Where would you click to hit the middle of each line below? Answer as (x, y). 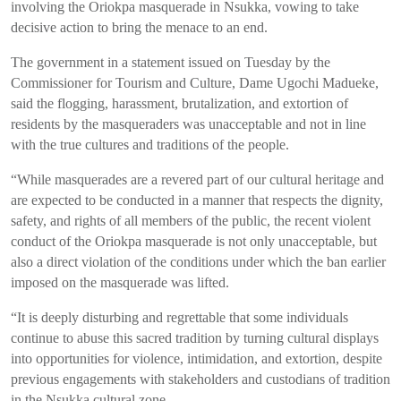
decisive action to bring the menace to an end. (139, 27)
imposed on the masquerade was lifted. (120, 282)
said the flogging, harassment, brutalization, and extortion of (179, 103)
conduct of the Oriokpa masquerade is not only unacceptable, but (194, 241)
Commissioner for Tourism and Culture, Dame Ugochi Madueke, (195, 83)
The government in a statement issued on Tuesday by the (171, 62)
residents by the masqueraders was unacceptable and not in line (188, 124)
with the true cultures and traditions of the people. (150, 145)
